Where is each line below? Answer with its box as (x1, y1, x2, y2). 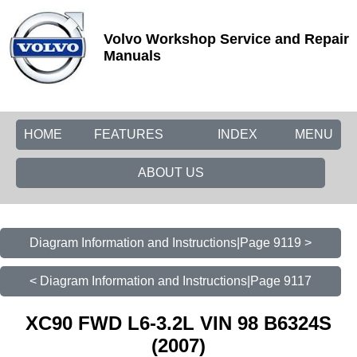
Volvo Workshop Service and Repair (104, 31, 349, 47)
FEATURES (94, 127, 163, 141)
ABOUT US (137, 166, 204, 179)
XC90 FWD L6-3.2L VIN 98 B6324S (25, 312, 331, 334)
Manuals (104, 48, 161, 64)
